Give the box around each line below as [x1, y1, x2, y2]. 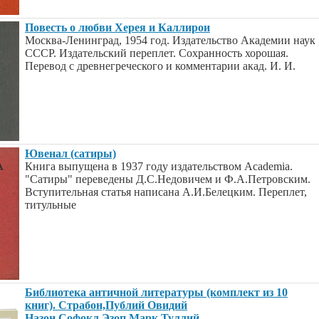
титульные [25, 199, 76, 211]
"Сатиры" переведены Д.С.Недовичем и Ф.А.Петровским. [25, 173, 310, 185]
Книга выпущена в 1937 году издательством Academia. [25, 160, 293, 172]
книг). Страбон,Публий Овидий [25, 299, 187, 311]
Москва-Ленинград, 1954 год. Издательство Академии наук [25, 34, 315, 46]
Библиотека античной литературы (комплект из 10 [25, 286, 288, 298]
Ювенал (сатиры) [25, 147, 116, 159]
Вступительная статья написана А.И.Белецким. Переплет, [25, 186, 307, 198]
